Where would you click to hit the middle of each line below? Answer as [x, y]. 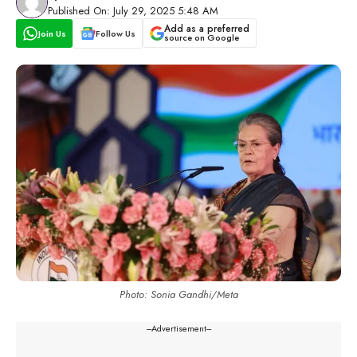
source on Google [201, 38]
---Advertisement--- [178, 328]
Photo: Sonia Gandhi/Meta [178, 294]
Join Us [52, 33]
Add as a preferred [206, 29]
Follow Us [115, 33]
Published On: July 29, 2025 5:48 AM [133, 11]
